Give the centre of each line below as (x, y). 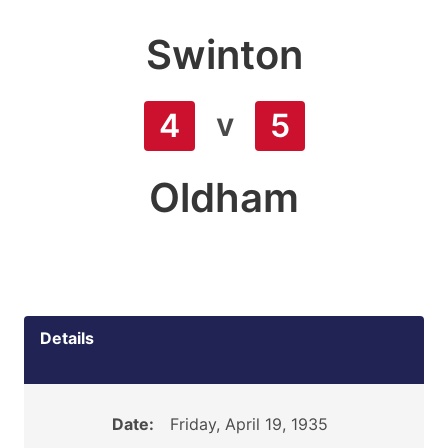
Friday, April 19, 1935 (248, 424)
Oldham (224, 197)
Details (67, 338)
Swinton (224, 54)
